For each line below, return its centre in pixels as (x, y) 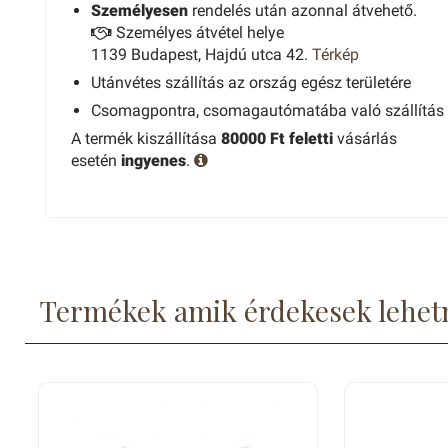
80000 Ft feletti (277, 138)
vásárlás (365, 138)
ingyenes (153, 160)
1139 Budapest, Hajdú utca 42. (201, 54)
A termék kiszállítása (146, 138)
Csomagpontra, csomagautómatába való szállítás (267, 110)
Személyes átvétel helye (198, 32)
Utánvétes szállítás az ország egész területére (251, 82)
